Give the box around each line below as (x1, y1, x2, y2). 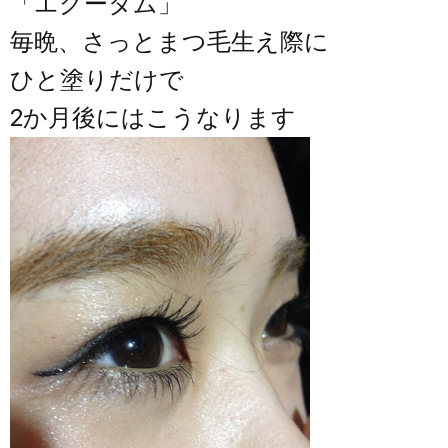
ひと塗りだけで (10, 66, 184, 95)
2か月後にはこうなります (10, 104, 296, 133)
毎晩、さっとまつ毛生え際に (10, 28, 329, 57)
